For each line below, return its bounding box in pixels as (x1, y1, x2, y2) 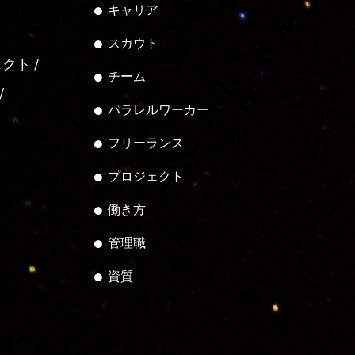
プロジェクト (108, 169, 184, 184)
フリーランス (108, 136, 184, 151)
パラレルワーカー (108, 102, 209, 117)
